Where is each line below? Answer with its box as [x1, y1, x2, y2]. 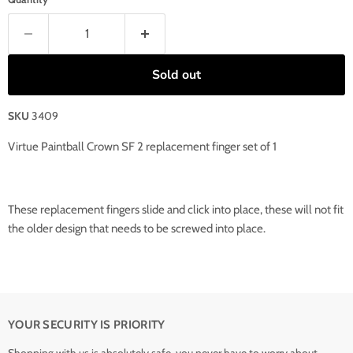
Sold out [152, 66, 201, 84]
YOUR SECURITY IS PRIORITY [8, 318, 165, 333]
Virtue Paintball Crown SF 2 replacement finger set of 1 [8, 139, 277, 154]
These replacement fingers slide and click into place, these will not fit [8, 203, 344, 217]
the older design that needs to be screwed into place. [8, 221, 268, 236]
